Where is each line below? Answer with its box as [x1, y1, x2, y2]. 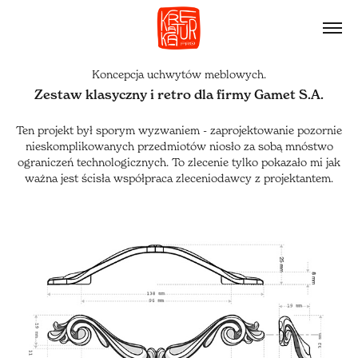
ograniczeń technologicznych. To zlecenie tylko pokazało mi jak [18, 155, 340, 169]
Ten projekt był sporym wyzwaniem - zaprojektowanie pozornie [16, 123, 342, 137]
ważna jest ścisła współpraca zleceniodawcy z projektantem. [25, 171, 333, 185]
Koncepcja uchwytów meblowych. [92, 67, 266, 81]
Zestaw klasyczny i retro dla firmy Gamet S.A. [34, 86, 324, 102]
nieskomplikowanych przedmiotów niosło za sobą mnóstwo [25, 139, 333, 153]
